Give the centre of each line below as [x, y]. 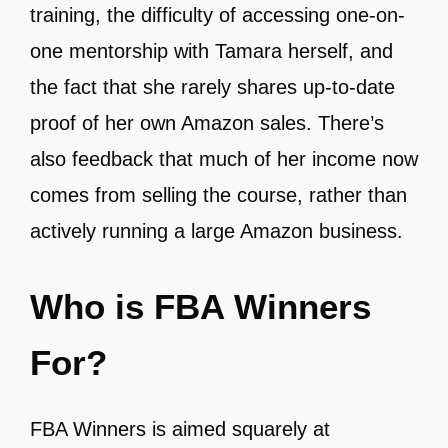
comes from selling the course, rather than [218, 195]
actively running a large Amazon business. [216, 231]
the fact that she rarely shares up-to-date [212, 87]
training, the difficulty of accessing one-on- [217, 15]
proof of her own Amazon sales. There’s [207, 123]
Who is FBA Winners [200, 307]
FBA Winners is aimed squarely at [180, 429]
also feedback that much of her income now [224, 159]
